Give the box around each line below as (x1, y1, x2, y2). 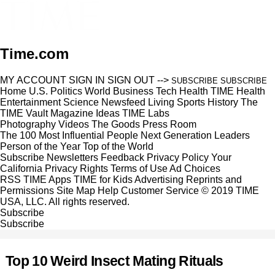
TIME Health (211, 85, 265, 96)
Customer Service (121, 185, 199, 196)
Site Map (56, 185, 95, 196)
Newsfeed (101, 96, 145, 107)
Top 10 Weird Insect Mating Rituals (6, 252, 223, 269)
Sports (177, 96, 205, 107)
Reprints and (186, 174, 242, 185)
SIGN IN (69, 74, 105, 85)
